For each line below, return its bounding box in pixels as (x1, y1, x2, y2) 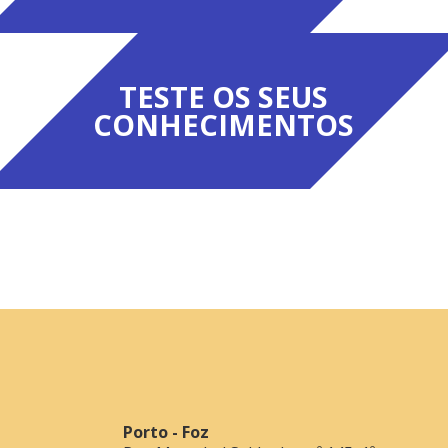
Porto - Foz (123, 420, 210, 443)
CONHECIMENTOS (93, 104, 355, 144)
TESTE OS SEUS (119, 76, 329, 116)
